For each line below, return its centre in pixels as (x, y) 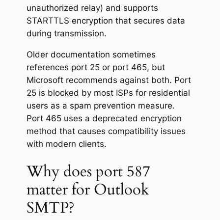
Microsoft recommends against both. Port (109, 80)
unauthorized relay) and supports (92, 8)
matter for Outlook (88, 190)
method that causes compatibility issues (106, 131)
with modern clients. (66, 144)
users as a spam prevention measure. (100, 105)
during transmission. (66, 33)
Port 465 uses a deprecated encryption (104, 118)
